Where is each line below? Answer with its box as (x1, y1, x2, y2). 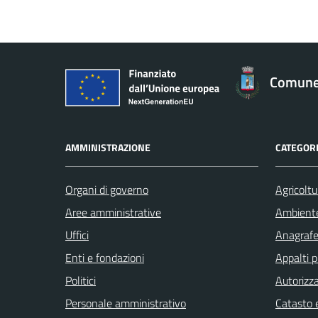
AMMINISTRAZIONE (65, 139, 150, 155)
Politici (65, 271, 96, 289)
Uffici (65, 226, 89, 243)
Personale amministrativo (65, 294, 186, 312)
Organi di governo (65, 180, 148, 198)
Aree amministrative (65, 203, 161, 221)
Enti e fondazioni (65, 248, 144, 266)
